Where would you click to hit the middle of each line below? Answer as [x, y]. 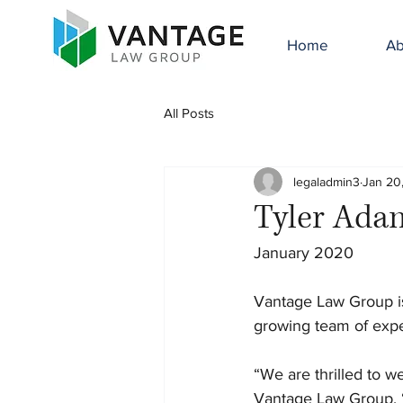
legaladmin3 [327, 181]
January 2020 [304, 253]
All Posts [189, 112]
